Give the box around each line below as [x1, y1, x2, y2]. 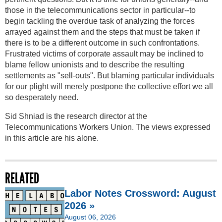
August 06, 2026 [64, 213, 116, 221]
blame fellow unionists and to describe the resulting [5, 60, 184, 69]
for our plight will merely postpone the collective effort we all [5, 82, 213, 91]
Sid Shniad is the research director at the [5, 111, 147, 120]
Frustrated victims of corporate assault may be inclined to [5, 49, 204, 58]
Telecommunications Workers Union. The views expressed [5, 122, 211, 131]
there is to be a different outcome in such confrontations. [5, 38, 200, 47]
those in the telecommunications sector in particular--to [5, 5, 196, 14]
